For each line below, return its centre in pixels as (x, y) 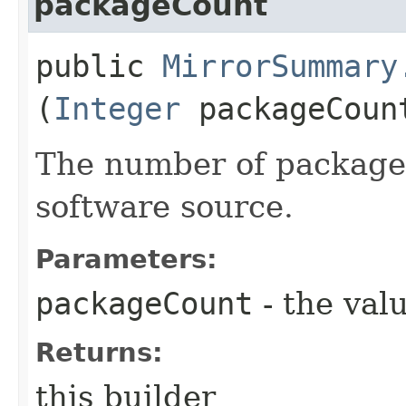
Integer (117, 108)
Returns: (99, 352)
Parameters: (126, 259)
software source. (164, 206)
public (99, 66)
